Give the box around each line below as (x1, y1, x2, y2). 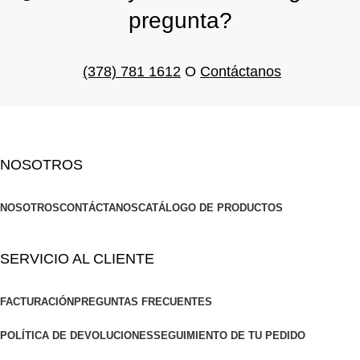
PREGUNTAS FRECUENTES (74, 295, 212, 308)
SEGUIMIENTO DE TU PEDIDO (153, 329, 305, 342)
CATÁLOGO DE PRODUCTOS (138, 201, 283, 214)
